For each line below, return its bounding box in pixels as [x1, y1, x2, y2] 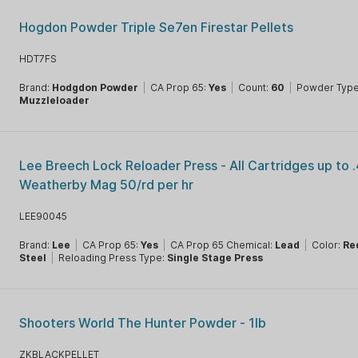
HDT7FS [19, 53, 58, 65]
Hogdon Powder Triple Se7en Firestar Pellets [19, 19, 294, 35]
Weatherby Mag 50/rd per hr [19, 177, 194, 193]
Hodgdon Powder [52, 82, 139, 93]
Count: [238, 82, 272, 93]
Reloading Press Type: [58, 252, 168, 264]
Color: [312, 239, 344, 251]
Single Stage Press [167, 252, 264, 264]
